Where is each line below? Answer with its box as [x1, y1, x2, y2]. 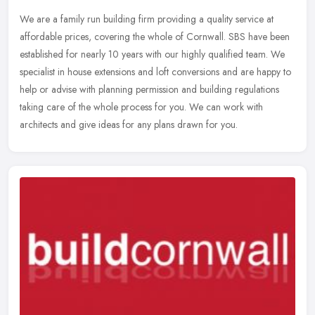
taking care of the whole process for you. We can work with [20, 99, 263, 114]
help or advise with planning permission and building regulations [20, 82, 279, 96]
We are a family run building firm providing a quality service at [20, 11, 274, 26]
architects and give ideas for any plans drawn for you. [20, 117, 238, 131]
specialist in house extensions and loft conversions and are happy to [20, 64, 291, 79]
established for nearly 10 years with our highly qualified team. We [20, 46, 285, 61]
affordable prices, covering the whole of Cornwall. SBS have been [20, 29, 290, 44]
